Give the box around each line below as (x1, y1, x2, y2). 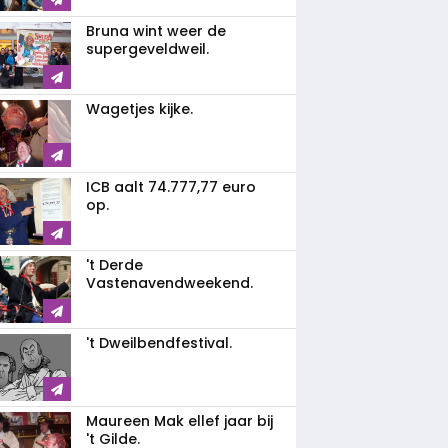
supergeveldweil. (86, 39, 209, 59)
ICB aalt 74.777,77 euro (86, 177, 256, 197)
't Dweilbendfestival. (86, 333, 232, 353)
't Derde (86, 255, 143, 275)
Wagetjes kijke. (86, 99, 193, 119)
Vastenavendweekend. (86, 273, 253, 293)
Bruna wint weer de (86, 21, 226, 41)
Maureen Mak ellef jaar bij (86, 411, 273, 431)
